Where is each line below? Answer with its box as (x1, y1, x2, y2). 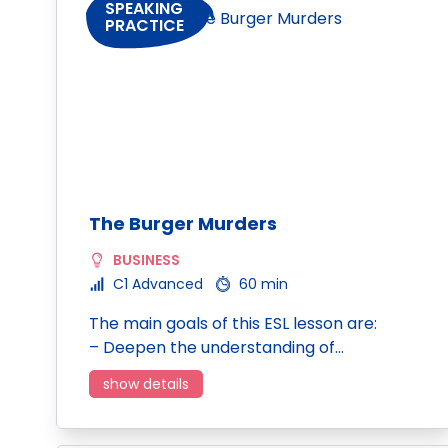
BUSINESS (113, 250, 180, 270)
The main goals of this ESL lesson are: (89, 312, 377, 335)
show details (103, 374, 189, 394)
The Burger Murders (89, 211, 277, 236)
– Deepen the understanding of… (89, 336, 344, 359)
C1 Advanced (113, 274, 203, 294)
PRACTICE (105, 14, 184, 38)
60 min (239, 274, 288, 294)
